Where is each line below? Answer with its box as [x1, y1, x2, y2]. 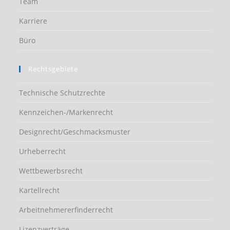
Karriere [19, 16, 48, 26]
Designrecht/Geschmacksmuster [19, 127, 131, 137]
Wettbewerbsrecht [19, 166, 83, 176]
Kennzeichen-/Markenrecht [19, 107, 113, 117]
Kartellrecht [19, 185, 60, 195]
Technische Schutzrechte [19, 88, 106, 98]
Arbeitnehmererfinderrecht [19, 205, 113, 215]
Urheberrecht [19, 146, 66, 156]
